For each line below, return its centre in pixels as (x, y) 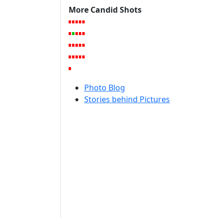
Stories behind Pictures (127, 99)
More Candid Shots (105, 10)
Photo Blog (105, 88)
